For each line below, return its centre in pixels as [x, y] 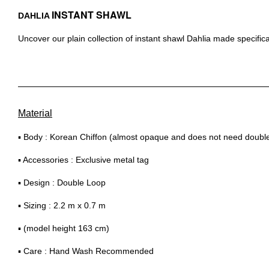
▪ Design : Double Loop [62, 183]
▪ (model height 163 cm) [64, 228]
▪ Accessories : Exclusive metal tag [83, 160]
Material [35, 113]
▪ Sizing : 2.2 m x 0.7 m [62, 206]
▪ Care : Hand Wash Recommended [86, 251]
